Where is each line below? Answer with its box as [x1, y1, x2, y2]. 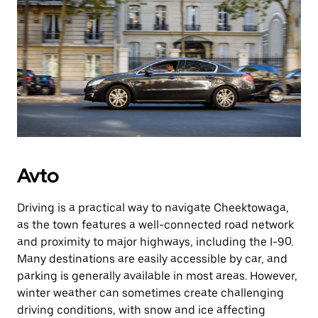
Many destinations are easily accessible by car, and [17, 252, 287, 265]
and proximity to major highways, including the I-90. [17, 235, 293, 248]
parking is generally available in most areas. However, [17, 269, 297, 283]
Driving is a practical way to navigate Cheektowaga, [17, 201, 289, 214]
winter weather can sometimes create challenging [17, 286, 284, 300]
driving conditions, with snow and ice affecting [17, 303, 265, 317]
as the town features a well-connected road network [17, 218, 294, 231]
